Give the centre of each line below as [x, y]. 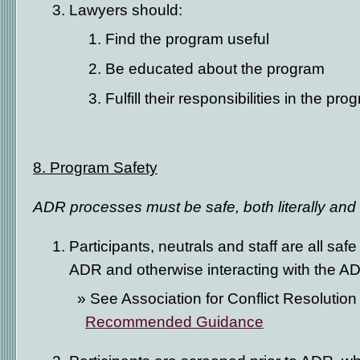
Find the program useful [187, 39]
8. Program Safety [95, 167]
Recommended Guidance [174, 321]
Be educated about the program [215, 68]
